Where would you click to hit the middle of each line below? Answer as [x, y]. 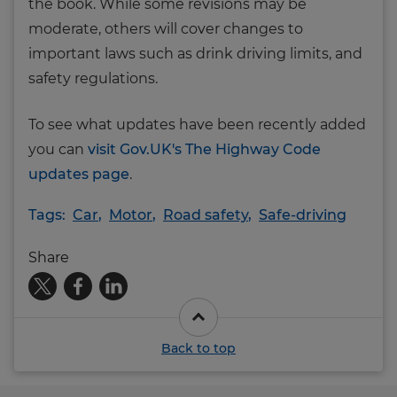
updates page [79, 174]
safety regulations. [93, 78]
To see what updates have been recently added [197, 124]
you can [58, 149]
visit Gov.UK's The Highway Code [204, 149]
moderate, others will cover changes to [166, 28]
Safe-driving [303, 214]
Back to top [198, 348]
